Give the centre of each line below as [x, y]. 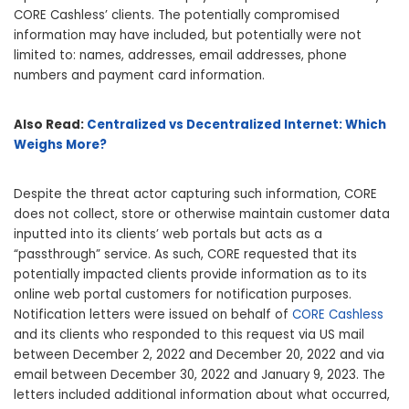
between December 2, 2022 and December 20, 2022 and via [199, 355]
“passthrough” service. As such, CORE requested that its [185, 255]
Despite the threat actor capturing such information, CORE [195, 194]
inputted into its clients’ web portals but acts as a [168, 235]
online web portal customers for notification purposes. [183, 295]
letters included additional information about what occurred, [202, 395]
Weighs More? [60, 145]
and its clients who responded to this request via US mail [189, 335]
